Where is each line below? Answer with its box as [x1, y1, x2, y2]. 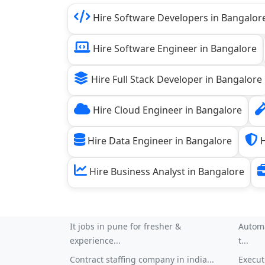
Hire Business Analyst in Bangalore [87, 165, 244, 178]
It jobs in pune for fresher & [70, 221, 181, 232]
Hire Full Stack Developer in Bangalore [89, 73, 262, 86]
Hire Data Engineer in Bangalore [85, 134, 232, 147]
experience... [70, 235, 121, 246]
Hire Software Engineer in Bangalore [91, 42, 257, 55]
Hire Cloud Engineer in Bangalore [91, 104, 242, 117]
